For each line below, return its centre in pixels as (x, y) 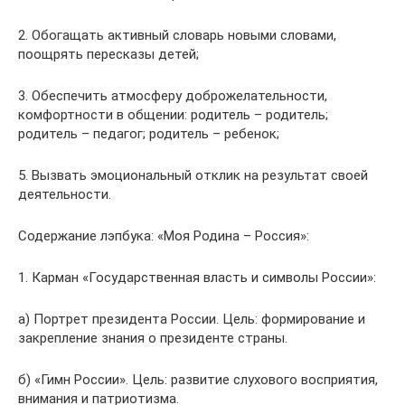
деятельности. (65, 194)
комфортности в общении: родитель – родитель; (173, 115)
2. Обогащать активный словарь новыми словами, (177, 35)
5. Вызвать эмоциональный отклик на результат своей (193, 175)
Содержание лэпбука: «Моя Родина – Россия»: (164, 236)
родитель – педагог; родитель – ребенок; (149, 134)
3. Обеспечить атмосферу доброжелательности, (173, 96)
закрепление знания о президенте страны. (153, 338)
